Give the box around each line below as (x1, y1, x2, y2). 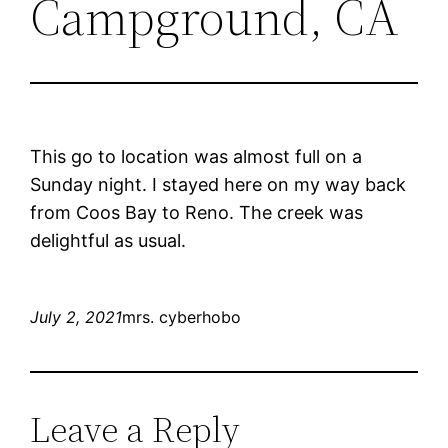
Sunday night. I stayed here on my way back (30, 173, 407, 195)
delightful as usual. (30, 229, 187, 251)
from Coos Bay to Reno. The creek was (30, 201, 364, 223)
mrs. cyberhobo (122, 306, 242, 327)
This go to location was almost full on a (30, 145, 363, 167)
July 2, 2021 (30, 306, 123, 327)
